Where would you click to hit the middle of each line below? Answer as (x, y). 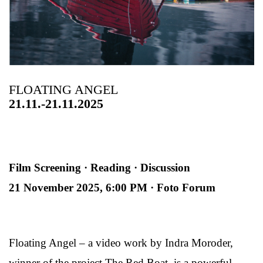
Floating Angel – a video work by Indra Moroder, (121, 243)
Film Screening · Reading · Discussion (100, 168)
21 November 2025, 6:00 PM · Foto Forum (112, 188)
